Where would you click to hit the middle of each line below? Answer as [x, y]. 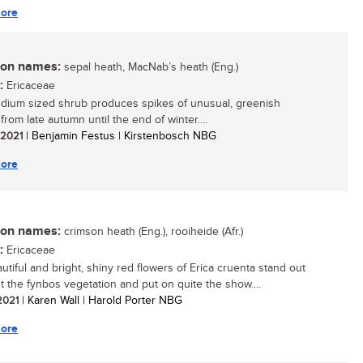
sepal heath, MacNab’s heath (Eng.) [149, 67]
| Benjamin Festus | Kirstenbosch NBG [120, 136]
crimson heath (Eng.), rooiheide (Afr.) [152, 232]
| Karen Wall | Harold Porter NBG [100, 301]
